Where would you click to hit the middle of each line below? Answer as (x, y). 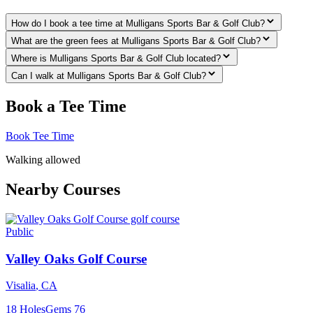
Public (20, 231)
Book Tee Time (40, 136)
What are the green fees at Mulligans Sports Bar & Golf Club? (136, 41)
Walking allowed (43, 160)
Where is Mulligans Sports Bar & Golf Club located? (116, 59)
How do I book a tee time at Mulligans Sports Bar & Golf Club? (138, 24)
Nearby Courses (63, 190)
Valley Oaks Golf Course (76, 259)
